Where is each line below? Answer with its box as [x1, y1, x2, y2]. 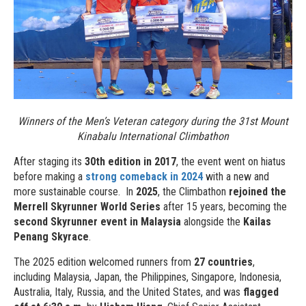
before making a [14, 170, 85, 184]
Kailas [243, 215, 271, 229]
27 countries [194, 255, 253, 269]
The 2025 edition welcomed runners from [14, 255, 194, 269]
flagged [243, 286, 279, 299]
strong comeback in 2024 [85, 170, 203, 184]
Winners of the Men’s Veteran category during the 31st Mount [18, 115, 288, 128]
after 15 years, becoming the [161, 200, 287, 214]
